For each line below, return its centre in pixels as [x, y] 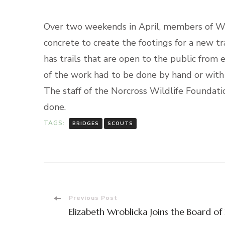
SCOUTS [120, 123]
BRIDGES [86, 123]
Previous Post [93, 198]
